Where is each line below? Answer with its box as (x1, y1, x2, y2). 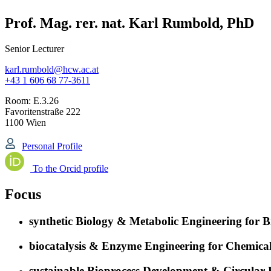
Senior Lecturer (5, 43, 64, 54)
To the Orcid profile (30, 163, 108, 174)
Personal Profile (22, 141, 82, 152)
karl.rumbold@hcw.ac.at (5, 64, 99, 74)
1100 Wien (5, 117, 46, 128)
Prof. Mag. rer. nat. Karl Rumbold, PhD (5, 15, 254, 31)
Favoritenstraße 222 (5, 106, 80, 117)
